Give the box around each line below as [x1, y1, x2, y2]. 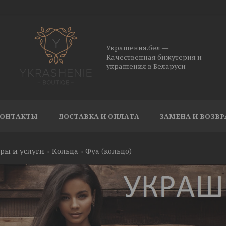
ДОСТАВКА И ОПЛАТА [58, 111, 139, 121]
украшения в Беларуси [106, 62, 186, 71]
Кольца [51, 146, 78, 156]
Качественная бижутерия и [106, 52, 202, 62]
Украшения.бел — [106, 43, 169, 52]
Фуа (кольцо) [85, 146, 132, 156]
